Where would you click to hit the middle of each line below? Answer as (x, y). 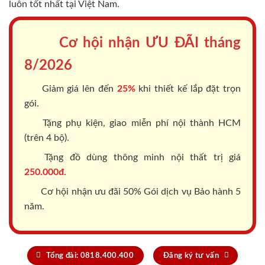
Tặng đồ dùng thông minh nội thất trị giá (140, 158)
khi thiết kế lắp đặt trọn (188, 89)
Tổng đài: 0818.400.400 (90, 256)
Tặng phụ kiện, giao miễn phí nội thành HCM (140, 123)
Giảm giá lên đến (78, 89)
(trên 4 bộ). (47, 138)
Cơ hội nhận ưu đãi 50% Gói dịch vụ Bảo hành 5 (140, 192)
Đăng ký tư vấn (191, 256)
